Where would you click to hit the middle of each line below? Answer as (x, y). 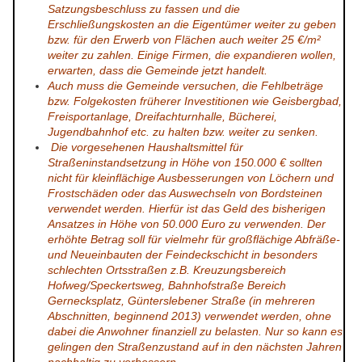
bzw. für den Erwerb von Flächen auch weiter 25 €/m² (184, 40)
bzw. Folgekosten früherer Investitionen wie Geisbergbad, (195, 101)
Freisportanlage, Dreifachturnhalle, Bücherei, (162, 117)
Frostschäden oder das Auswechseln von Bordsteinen (185, 194)
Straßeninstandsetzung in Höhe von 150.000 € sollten (185, 163)
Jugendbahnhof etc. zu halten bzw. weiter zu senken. (183, 132)
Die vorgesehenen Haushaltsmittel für (145, 147)
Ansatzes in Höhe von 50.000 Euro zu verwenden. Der (187, 224)
